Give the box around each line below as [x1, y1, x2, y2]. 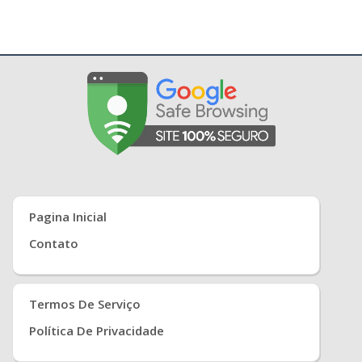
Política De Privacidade [29, 322, 164, 339]
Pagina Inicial [29, 208, 107, 225]
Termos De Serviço [29, 296, 141, 313]
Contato [29, 235, 78, 252]
